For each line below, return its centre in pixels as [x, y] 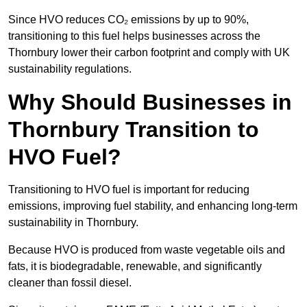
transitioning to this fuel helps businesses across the [134, 36]
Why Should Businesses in [150, 102]
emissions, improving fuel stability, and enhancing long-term [153, 206]
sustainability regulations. [70, 69]
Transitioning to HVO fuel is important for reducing [129, 190]
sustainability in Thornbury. [75, 223]
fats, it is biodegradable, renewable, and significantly [135, 267]
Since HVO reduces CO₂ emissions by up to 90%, [128, 20]
